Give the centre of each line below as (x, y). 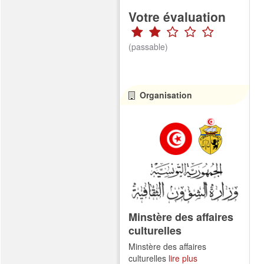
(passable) (148, 47)
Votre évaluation (177, 16)
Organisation (165, 95)
